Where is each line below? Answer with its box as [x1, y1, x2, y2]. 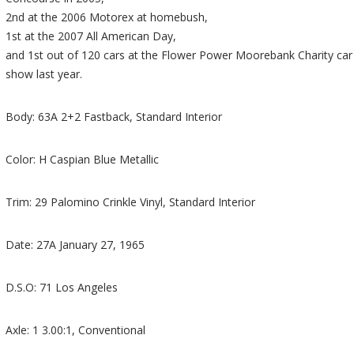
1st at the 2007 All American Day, [6, 28, 177, 44]
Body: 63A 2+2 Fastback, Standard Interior [6, 109, 223, 125]
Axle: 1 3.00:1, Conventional [6, 322, 146, 338]
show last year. [6, 66, 83, 82]
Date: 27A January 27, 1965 [6, 237, 145, 253]
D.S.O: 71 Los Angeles [6, 280, 119, 296]
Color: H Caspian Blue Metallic [6, 152, 160, 168]
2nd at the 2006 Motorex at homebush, [6, 9, 209, 25]
